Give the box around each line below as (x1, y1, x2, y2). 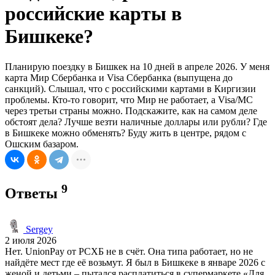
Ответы (5, 185, 61, 201)
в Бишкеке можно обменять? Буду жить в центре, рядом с (5, 127, 246, 138)
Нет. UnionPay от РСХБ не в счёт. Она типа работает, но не (5, 246, 253, 257)
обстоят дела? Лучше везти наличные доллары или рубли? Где (5, 116, 267, 127)
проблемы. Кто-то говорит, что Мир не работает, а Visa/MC (5, 94, 253, 105)
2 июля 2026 (5, 234, 56, 246)
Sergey (23, 223, 53, 234)
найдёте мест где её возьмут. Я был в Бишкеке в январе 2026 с (5, 257, 265, 268)
